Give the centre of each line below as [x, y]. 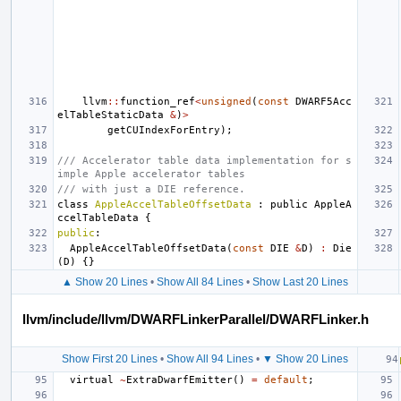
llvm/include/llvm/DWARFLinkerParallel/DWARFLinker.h [196, 319]
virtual [92, 380]
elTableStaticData [111, 115]
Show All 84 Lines [200, 282]
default [286, 380]
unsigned [226, 101]
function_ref [158, 101]
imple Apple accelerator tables [151, 174]
